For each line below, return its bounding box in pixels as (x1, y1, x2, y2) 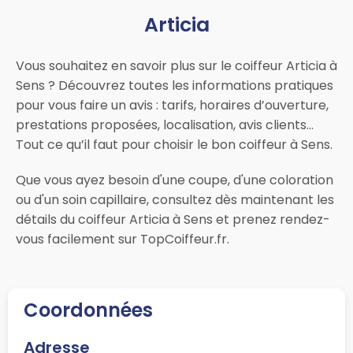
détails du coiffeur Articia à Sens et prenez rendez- (16, 210, 330, 229)
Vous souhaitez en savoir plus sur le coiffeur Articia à (16, 56, 337, 75)
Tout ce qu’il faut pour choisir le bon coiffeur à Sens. (16, 135, 333, 154)
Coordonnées (24, 296, 153, 323)
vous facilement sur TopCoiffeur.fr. (16, 229, 229, 248)
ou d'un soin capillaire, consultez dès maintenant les (16, 190, 334, 209)
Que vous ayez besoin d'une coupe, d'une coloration (16, 170, 333, 189)
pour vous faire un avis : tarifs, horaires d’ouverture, (16, 95, 329, 114)
